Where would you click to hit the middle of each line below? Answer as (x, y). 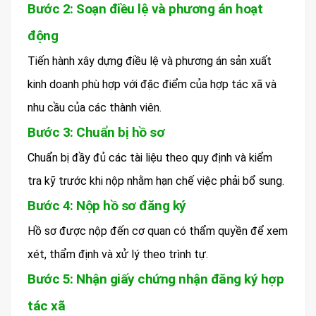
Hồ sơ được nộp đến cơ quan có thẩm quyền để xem (158, 231)
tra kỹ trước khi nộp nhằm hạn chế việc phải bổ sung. (156, 181)
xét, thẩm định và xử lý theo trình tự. (118, 254)
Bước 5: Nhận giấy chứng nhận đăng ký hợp (156, 279)
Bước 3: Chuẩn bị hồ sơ (96, 132)
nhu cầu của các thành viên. (95, 107)
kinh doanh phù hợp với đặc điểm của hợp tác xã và (152, 84)
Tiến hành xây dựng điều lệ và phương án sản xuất (150, 61)
